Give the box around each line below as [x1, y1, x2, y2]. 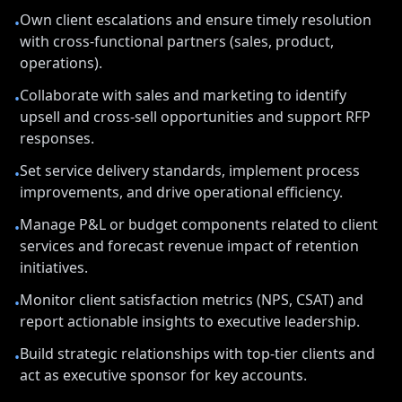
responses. [20, 128, 94, 148]
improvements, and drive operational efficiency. [20, 182, 343, 202]
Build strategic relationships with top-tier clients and [20, 344, 375, 363]
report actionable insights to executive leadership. [20, 311, 360, 331]
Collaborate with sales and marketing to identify [20, 85, 346, 105]
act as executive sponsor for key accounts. [20, 365, 307, 385]
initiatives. [20, 258, 88, 277]
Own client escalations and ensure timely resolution [20, 10, 371, 30]
